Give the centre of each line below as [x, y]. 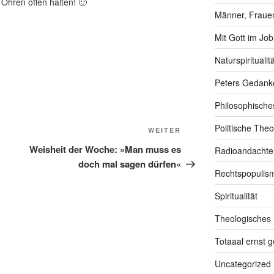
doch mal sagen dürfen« [130, 164]
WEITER [165, 130]
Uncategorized [243, 264]
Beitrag [198, 147]
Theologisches [243, 219]
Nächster [202, 132]
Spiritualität [236, 196]
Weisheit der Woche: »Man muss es [106, 150]
